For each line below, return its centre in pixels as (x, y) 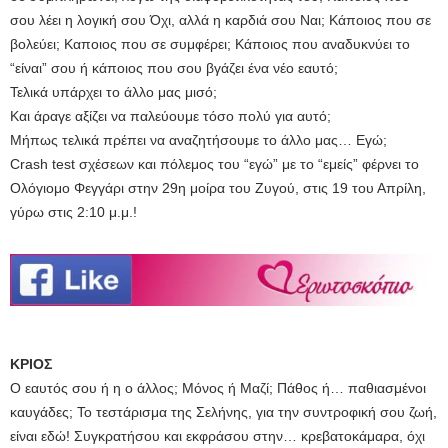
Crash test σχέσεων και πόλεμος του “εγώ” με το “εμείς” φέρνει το (214, 163)
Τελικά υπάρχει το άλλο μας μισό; (113, 91)
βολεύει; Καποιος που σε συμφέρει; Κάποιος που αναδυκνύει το (210, 43)
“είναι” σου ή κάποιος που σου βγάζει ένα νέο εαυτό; (174, 67)
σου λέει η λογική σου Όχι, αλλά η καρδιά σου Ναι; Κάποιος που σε (220, 19)
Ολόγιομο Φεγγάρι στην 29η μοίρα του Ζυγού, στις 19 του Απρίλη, (218, 187)
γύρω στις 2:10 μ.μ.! (73, 211)
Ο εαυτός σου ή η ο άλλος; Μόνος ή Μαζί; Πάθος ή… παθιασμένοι (218, 388)
